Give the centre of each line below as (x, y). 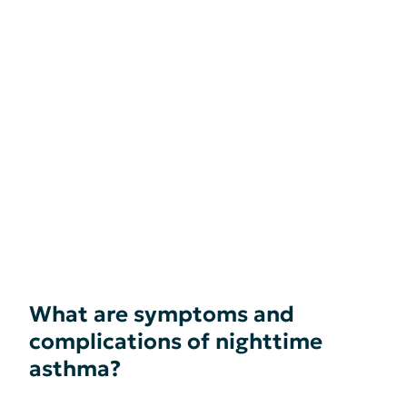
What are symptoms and (162, 314)
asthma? (75, 369)
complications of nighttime (176, 342)
